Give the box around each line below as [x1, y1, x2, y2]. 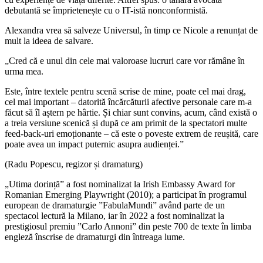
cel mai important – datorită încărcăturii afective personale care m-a [5, 96, 252, 107]
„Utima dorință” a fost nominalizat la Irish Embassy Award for [5, 178, 235, 189]
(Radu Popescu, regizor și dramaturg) [5, 159, 143, 169]
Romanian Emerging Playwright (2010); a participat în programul [5, 189, 247, 200]
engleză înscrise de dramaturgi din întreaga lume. [5, 231, 185, 242]
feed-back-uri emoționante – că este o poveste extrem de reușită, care [5, 128, 258, 139]
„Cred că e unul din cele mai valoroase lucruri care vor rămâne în [5, 55, 245, 66]
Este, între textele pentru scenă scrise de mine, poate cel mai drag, [5, 86, 246, 96]
